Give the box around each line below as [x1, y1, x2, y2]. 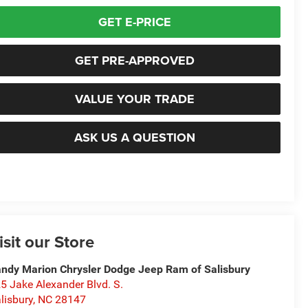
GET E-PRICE [98, 12, 171, 31]
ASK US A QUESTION [74, 128, 195, 146]
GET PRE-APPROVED [74, 51, 195, 69]
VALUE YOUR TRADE [74, 89, 195, 108]
